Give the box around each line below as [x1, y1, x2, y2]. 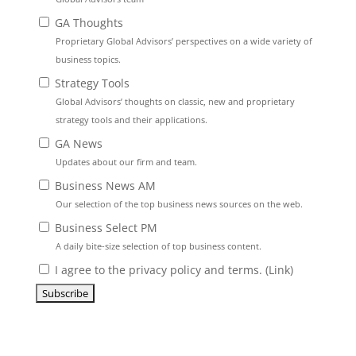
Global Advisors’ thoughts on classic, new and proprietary [55, 95, 295, 107]
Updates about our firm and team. [55, 155, 197, 168]
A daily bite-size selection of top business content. [55, 239, 261, 252]
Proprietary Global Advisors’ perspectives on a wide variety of [55, 34, 312, 47]
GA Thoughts [51, 14, 123, 30]
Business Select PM [51, 219, 157, 235]
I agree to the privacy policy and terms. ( [51, 261, 269, 277]
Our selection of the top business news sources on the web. [55, 197, 303, 210]
